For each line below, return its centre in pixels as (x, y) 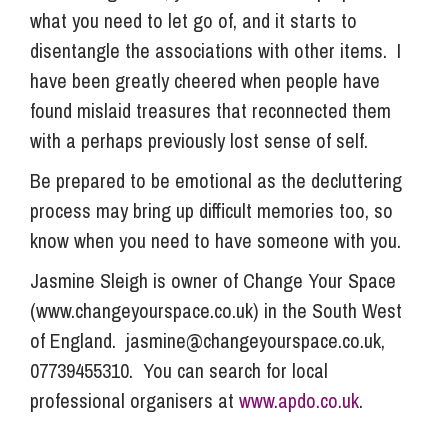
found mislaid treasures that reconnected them (210, 110)
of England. (78, 340)
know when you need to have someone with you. (215, 240)
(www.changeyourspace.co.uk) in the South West (216, 310)
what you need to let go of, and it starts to (193, 20)
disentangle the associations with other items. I (215, 50)
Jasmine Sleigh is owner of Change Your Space (213, 280)
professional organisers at (134, 400)
